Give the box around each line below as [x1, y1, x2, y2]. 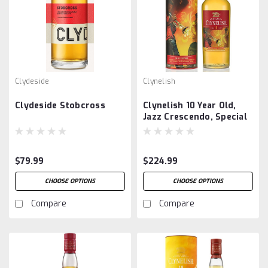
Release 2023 [143, 122, 201, 134]
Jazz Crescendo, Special [143, 111, 247, 123]
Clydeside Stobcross [15, 99, 105, 111]
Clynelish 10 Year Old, [143, 99, 236, 111]
